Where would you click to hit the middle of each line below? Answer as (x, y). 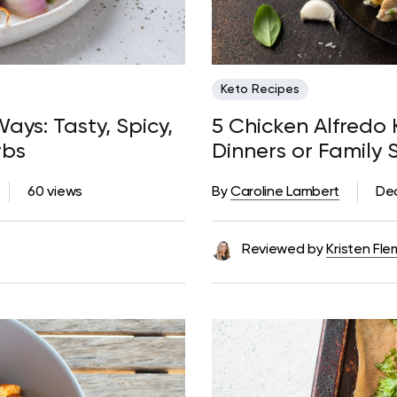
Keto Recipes (260, 90)
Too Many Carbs (294, 177)
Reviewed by (283, 250)
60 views (55, 193)
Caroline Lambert (285, 193)
